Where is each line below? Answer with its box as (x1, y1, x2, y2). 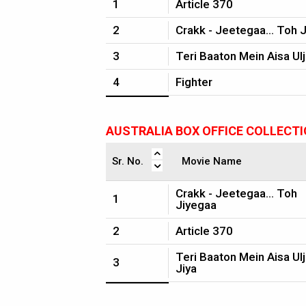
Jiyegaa (176, 198, 217, 212)
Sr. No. (112, 155, 143, 167)
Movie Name (182, 155, 242, 167)
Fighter (176, 75, 212, 89)
